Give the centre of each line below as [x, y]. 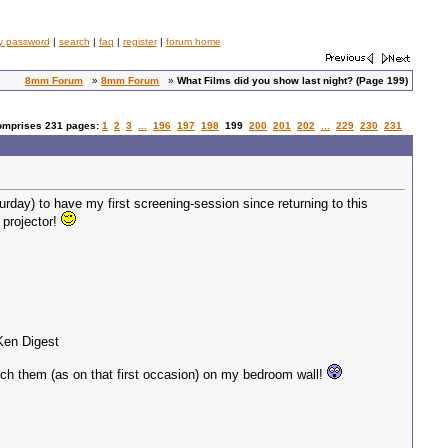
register [139, 41]
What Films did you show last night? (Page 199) [292, 80]
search [74, 41]
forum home [193, 41]
